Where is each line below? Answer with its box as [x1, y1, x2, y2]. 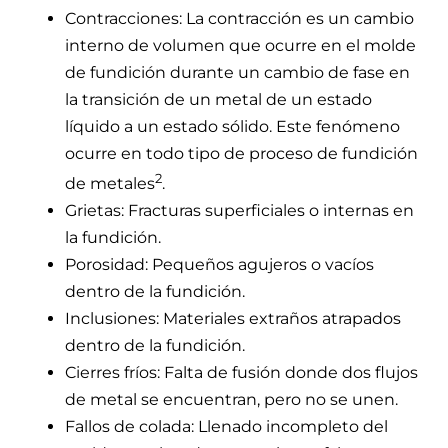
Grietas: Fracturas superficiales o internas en [65, 200, 414, 220]
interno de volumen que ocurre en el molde [65, 35, 416, 55]
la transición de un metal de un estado [65, 89, 372, 109]
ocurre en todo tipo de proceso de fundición [65, 143, 418, 163]
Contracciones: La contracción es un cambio [65, 8, 414, 28]
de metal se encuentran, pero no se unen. [65, 389, 398, 409]
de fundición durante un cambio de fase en [65, 62, 410, 82]
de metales [65, 173, 155, 193]
